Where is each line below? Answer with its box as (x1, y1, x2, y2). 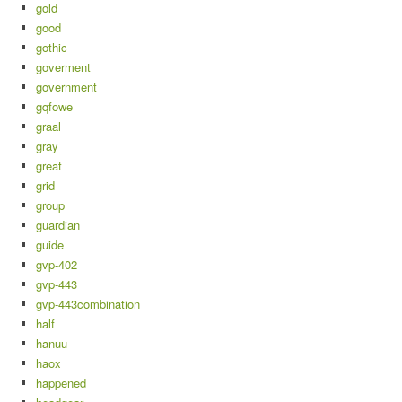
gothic (36, 39, 67, 57)
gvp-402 (36, 256, 77, 274)
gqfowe (36, 98, 73, 116)
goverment (36, 58, 91, 76)
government (36, 78, 97, 96)
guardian (36, 216, 80, 234)
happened (36, 374, 86, 392)
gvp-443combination (36, 295, 140, 313)
